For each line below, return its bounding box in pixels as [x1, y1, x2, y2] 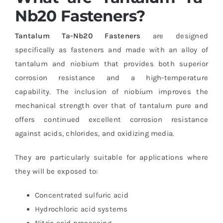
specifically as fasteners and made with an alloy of [14, 45, 209, 55]
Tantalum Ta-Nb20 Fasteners [14, 31, 141, 41]
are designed [140, 31, 208, 41]
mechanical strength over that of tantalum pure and [14, 101, 209, 111]
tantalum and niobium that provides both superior [14, 59, 209, 69]
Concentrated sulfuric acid [34, 191, 128, 200]
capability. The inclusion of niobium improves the [14, 87, 209, 97]
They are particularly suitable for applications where [14, 153, 209, 162]
